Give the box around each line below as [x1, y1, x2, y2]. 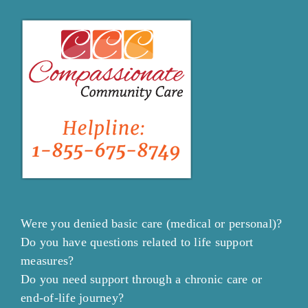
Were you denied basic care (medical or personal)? [21, 217, 283, 231]
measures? [21, 254, 74, 268]
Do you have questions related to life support [21, 235, 254, 250]
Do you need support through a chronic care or [21, 272, 263, 287]
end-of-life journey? [21, 291, 124, 305]
